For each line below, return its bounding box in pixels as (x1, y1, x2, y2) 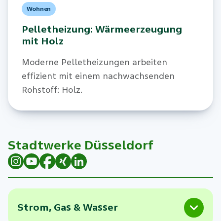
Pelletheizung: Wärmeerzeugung (21, 24, 182, 36)
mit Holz (21, 36, 64, 47)
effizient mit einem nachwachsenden (21, 71, 175, 81)
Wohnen (26, 5, 51, 12)
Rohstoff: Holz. (21, 84, 82, 95)
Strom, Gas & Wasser (17, 201, 118, 213)
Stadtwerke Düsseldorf (8, 138, 154, 153)
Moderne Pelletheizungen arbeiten (21, 57, 167, 68)
